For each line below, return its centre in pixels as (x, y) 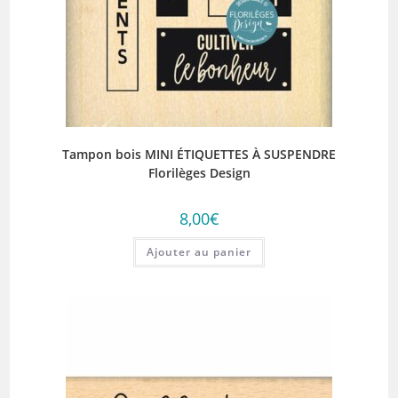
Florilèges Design (199, 173)
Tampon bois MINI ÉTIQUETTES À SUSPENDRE (199, 154)
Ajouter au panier (199, 252)
